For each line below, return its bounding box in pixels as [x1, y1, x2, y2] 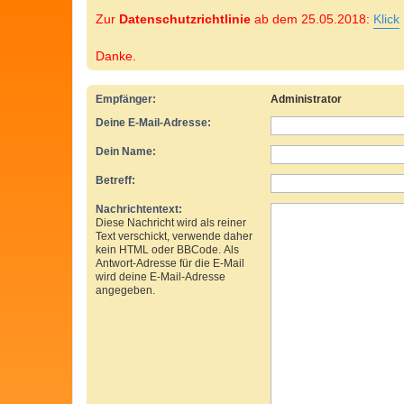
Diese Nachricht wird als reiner [96, 216, 246, 229]
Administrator [270, 92, 342, 106]
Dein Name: [96, 144, 156, 158]
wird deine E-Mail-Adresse [96, 270, 225, 283]
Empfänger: [96, 92, 156, 106]
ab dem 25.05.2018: [251, 11, 373, 26]
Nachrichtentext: [96, 202, 182, 216]
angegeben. [96, 283, 155, 297]
